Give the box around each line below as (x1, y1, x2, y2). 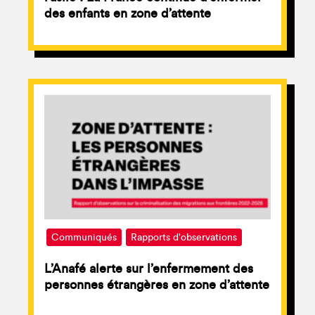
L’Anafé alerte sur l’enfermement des (44, 262, 253, 276)
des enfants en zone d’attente (44, 7, 211, 20)
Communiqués (51, 233, 117, 243)
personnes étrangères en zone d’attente (44, 278, 269, 292)
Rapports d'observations (131, 233, 237, 243)
